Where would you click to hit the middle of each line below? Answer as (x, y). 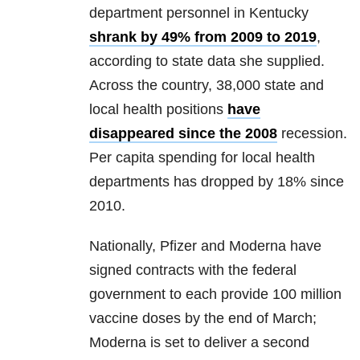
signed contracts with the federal (193, 270)
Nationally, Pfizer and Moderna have (205, 246)
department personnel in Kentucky (199, 13)
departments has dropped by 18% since (217, 182)
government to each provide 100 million (215, 295)
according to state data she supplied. (207, 61)
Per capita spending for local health (202, 158)
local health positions (158, 110)
